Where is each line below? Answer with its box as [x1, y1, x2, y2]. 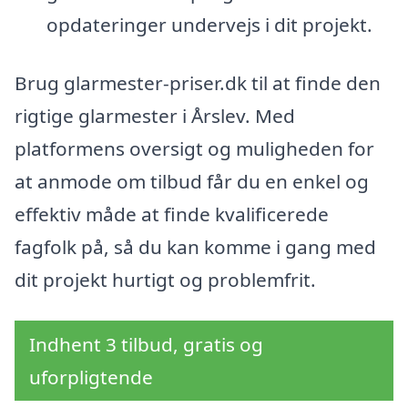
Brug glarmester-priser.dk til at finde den [15, 69, 381, 96]
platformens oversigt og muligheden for [15, 135, 374, 161]
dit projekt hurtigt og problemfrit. [15, 266, 316, 292]
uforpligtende [29, 364, 153, 391]
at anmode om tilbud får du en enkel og [15, 168, 369, 194]
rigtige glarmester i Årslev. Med [15, 102, 295, 128]
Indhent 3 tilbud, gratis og [29, 331, 263, 358]
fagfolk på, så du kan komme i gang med [15, 233, 376, 260]
